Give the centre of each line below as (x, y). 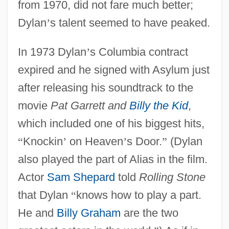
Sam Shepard (81, 177)
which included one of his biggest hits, (111, 123)
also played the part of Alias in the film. (112, 159)
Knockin (43, 141)
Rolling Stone (172, 177)
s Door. (144, 141)
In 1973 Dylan (52, 52)
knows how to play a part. (139, 195)
